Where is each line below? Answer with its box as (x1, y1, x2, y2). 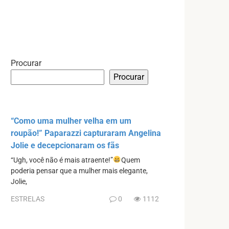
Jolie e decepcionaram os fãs (11, 140, 119, 150)
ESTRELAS (11, 194, 44, 203)
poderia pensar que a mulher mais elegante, (11, 166, 148, 175)
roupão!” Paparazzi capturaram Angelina (11, 128, 161, 138)
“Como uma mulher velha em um (11, 116, 131, 126)
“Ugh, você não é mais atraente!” (11, 155, 113, 165)
